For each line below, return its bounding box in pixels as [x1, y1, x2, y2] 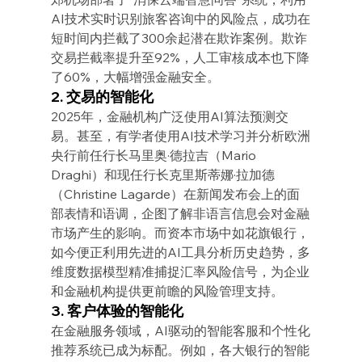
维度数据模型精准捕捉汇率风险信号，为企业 [50, 263, 309, 280]
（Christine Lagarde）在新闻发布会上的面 [50, 185, 300, 202]
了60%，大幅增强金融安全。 [50, 68, 220, 85]
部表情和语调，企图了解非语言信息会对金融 [50, 204, 309, 221]
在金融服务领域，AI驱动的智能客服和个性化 [50, 322, 310, 339]
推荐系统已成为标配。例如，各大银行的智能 [50, 341, 309, 358]
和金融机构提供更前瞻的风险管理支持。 [50, 282, 284, 299]
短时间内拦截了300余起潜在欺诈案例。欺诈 [50, 29, 307, 46]
